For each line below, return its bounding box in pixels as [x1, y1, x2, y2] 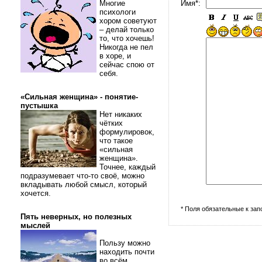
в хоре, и [99, 51, 131, 60]
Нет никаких [99, 110, 142, 119]
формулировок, [99, 127, 154, 136]
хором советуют [99, 16, 157, 25]
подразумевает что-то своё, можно [20, 171, 144, 180]
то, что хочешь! [99, 34, 157, 43]
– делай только [99, 25, 154, 34]
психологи [99, 8, 136, 16]
